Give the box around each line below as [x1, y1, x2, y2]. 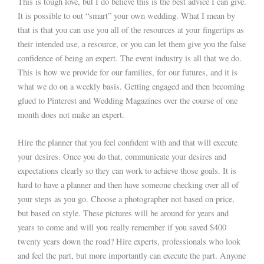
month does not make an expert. [18, 108, 124, 120]
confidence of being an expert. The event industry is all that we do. [18, 52, 242, 64]
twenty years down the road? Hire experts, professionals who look [18, 236, 240, 247]
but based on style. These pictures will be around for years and [18, 207, 229, 219]
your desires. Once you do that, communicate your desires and [18, 151, 226, 163]
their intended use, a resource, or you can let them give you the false [18, 38, 246, 49]
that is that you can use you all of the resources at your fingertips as [18, 24, 244, 35]
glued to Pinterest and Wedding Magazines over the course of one [18, 94, 237, 106]
